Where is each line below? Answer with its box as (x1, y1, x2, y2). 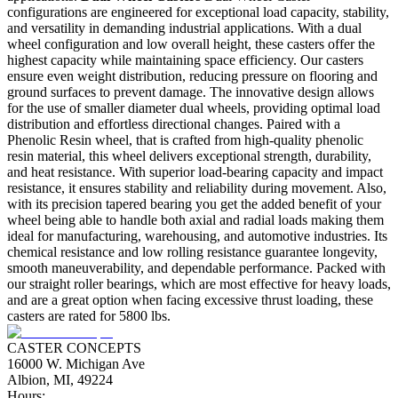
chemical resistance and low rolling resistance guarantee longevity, (7, 244, 378, 260)
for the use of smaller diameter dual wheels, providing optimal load (7, 100, 380, 116)
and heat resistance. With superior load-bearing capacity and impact (7, 164, 383, 180)
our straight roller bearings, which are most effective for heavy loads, (7, 276, 391, 292)
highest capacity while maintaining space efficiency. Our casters (7, 52, 363, 68)
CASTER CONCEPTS (7, 340, 141, 356)
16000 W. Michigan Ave (7, 356, 145, 372)
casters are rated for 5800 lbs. (7, 308, 171, 324)
